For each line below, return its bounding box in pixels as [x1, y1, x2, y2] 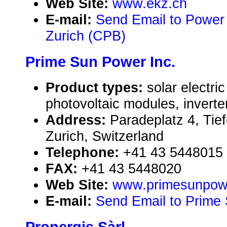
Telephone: [46, 144, 123, 161]
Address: [46, 112, 110, 128]
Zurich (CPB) [46, 28, 126, 44]
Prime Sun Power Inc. [25, 54, 175, 70]
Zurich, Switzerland [46, 128, 164, 144]
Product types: [46, 80, 147, 96]
